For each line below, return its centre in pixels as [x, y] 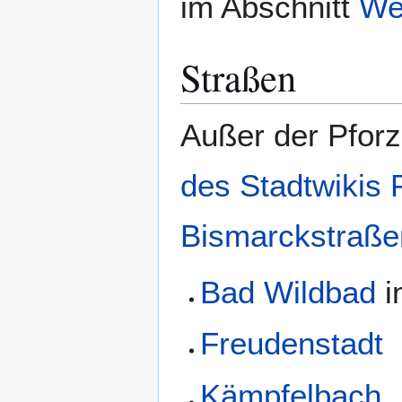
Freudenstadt [292, 344]
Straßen [238, 76]
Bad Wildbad [288, 292]
